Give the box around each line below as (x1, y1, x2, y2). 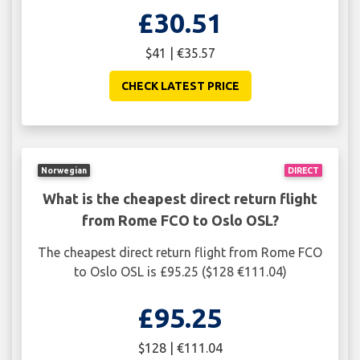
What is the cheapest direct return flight (43, 190, 317, 207)
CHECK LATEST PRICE (121, 80, 239, 93)
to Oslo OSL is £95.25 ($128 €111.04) (73, 264, 287, 279)
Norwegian (41, 165, 88, 175)
